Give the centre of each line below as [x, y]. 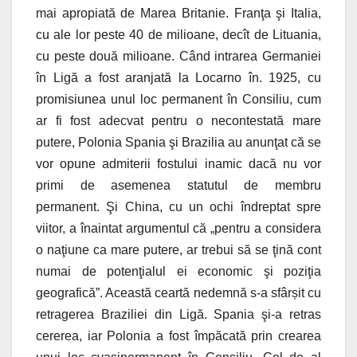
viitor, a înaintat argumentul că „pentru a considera [178, 229]
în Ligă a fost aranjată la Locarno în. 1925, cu [178, 78]
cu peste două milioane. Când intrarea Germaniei [178, 57]
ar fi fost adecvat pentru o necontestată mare [178, 121]
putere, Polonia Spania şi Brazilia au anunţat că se [178, 143]
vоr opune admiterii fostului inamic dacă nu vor [178, 164]
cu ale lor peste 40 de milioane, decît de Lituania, [178, 35]
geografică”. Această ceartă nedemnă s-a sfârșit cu [178, 293]
